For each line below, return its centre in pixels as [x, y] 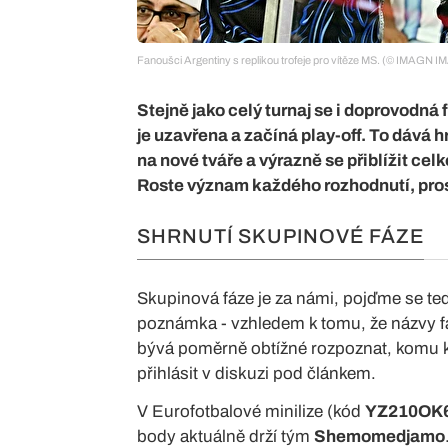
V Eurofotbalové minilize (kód [251, 411]
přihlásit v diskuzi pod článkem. [256, 373]
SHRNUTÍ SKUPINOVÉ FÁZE [280, 235]
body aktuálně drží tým [225, 436]
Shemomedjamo [379, 436]
